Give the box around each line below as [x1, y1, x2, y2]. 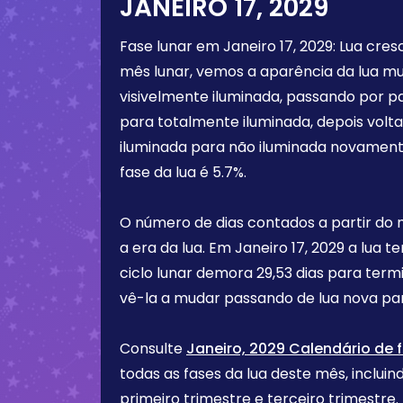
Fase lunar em [120, 36, 223, 57]
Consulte [120, 338, 186, 359]
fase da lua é [120, 162, 212, 183]
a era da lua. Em [120, 237, 235, 258]
